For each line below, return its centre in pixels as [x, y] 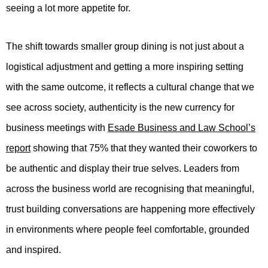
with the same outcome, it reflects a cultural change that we [130, 87]
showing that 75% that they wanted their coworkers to [144, 148]
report [18, 148]
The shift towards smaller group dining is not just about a [125, 47]
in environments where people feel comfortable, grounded [128, 230]
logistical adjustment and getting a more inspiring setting [125, 67]
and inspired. [33, 250]
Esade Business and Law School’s [182, 128]
